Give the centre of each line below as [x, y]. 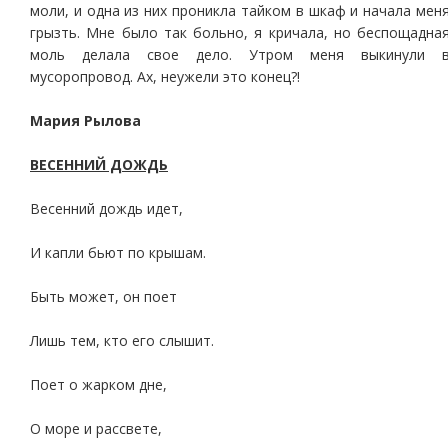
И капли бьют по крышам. [118, 252]
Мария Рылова [85, 120]
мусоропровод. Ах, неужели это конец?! [165, 76]
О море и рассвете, [96, 428]
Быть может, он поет [103, 296]
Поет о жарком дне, [98, 384]
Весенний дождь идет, [106, 208]
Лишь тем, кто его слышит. [122, 340]
